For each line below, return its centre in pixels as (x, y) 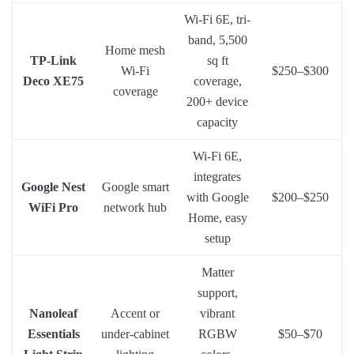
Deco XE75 (53, 81)
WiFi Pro (53, 207)
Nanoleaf (53, 313)
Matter (217, 272)
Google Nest (53, 186)
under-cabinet (135, 333)
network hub (135, 207)
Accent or (135, 313)
